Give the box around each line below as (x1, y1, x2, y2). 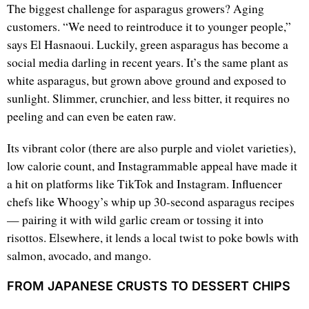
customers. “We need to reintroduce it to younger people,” (7, 19, 291, 35)
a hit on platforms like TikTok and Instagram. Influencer (7, 176, 282, 192)
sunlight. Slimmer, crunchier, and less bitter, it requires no (7, 90, 290, 107)
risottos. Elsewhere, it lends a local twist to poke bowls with (7, 230, 299, 246)
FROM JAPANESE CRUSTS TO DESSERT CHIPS (7, 279, 290, 294)
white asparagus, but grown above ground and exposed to (7, 72, 286, 89)
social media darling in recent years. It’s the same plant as (7, 54, 288, 71)
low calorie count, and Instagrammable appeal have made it (7, 158, 297, 175)
